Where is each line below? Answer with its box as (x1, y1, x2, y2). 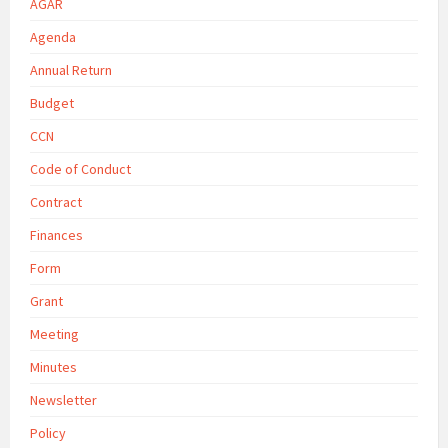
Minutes (30, 358, 77, 377)
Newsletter (30, 391, 97, 410)
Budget (30, 94, 74, 113)
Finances (30, 226, 83, 245)
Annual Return (30, 61, 112, 80)
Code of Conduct (30, 160, 131, 179)
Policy (30, 424, 66, 443)
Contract (30, 193, 82, 212)
